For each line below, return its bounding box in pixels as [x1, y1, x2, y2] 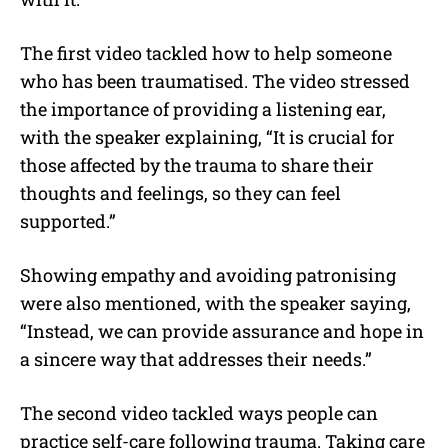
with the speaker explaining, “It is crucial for [20, 125, 395, 150]
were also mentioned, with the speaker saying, [20, 291, 411, 316]
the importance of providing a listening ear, [20, 97, 386, 122]
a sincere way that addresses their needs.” [20, 347, 372, 372]
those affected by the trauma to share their [20, 153, 374, 178]
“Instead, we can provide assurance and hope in [20, 319, 424, 344]
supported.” [20, 209, 116, 234]
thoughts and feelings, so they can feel [20, 181, 341, 206]
